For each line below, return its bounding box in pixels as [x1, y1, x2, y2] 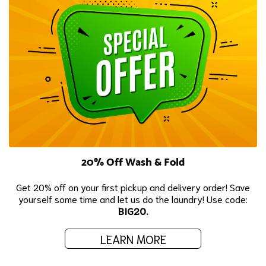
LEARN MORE [100, 230, 166, 246]
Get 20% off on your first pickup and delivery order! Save [16, 180, 250, 193]
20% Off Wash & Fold [81, 153, 185, 171]
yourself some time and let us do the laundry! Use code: [18, 192, 248, 205]
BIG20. [118, 204, 148, 217]
